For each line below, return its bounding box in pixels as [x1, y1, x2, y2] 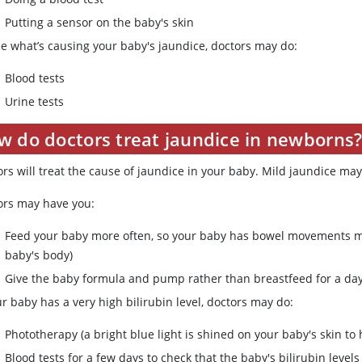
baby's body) [5, 247, 74, 263]
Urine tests [5, 94, 65, 110]
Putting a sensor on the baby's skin [5, 15, 195, 31]
